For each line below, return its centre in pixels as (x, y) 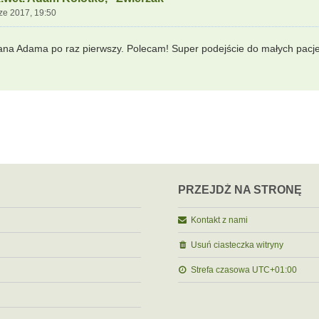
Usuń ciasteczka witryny (237, 245)
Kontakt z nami (219, 220)
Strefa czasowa (221, 270)
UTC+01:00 (274, 270)
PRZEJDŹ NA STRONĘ (240, 190)
